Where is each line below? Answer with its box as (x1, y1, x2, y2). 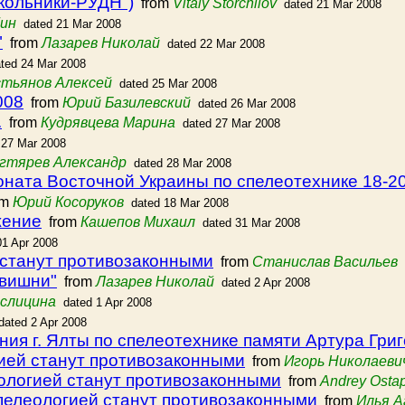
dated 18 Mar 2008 (131, 196, 229, 210)
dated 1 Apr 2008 (63, 296, 152, 309)
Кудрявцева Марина (41, 115, 175, 130)
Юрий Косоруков (13, 194, 124, 210)
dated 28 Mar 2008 (134, 156, 231, 170)
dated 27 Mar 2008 (183, 117, 280, 130)
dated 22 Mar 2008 (167, 37, 265, 51)
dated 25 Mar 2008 (119, 77, 217, 90)
